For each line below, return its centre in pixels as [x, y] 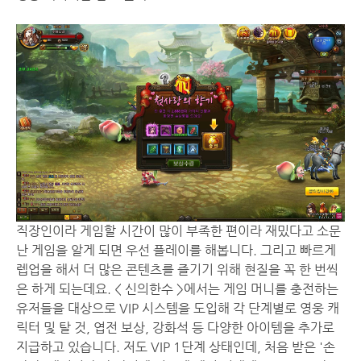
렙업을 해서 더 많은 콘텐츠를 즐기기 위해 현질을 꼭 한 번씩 [177, 269]
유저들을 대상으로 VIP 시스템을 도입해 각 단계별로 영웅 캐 [178, 308]
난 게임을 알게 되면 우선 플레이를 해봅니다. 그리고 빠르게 [176, 250]
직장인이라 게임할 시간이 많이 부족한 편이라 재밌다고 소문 [178, 230]
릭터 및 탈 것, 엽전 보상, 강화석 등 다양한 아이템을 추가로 [175, 327]
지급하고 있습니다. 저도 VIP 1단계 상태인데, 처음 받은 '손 [176, 346]
